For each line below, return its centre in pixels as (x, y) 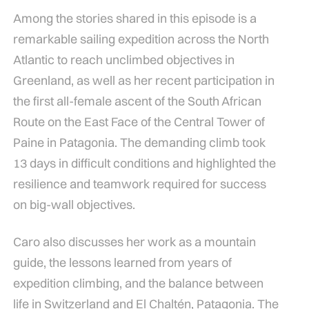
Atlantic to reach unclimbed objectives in (123, 60)
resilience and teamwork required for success (139, 184)
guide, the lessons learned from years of (122, 263)
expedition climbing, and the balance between (138, 283)
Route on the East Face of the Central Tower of (139, 122)
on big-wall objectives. (74, 205)
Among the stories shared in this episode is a (134, 19)
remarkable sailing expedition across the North (141, 39)
